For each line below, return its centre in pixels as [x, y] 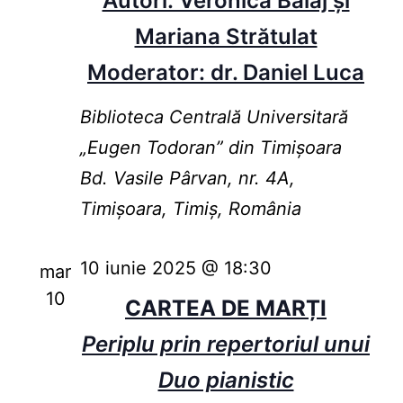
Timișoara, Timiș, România [190, 209]
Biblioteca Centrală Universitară [214, 117]
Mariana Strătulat [226, 37]
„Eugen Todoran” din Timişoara [210, 148]
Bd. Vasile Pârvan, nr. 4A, [187, 179]
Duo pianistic [226, 381]
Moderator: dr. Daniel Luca [226, 73]
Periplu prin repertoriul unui [226, 345]
